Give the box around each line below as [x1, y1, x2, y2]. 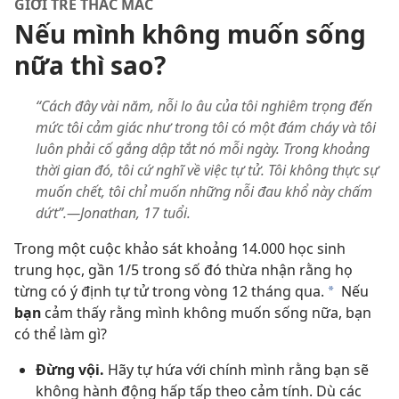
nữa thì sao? [14, 48, 166, 82]
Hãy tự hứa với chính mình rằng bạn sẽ [104, 360, 369, 379]
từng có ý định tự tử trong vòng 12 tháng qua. [14, 281, 324, 301]
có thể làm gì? [14, 324, 107, 344]
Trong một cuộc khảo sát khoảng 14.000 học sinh [14, 239, 346, 258]
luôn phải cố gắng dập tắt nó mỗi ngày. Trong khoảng [36, 139, 370, 159]
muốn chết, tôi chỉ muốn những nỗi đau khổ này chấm [36, 182, 372, 201]
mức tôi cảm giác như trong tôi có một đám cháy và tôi [36, 118, 376, 137]
